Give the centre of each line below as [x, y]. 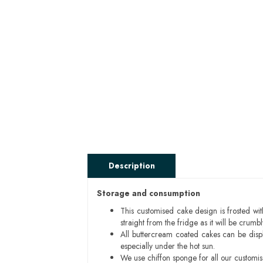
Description [131, 166]
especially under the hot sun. [168, 246]
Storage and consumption [149, 193]
